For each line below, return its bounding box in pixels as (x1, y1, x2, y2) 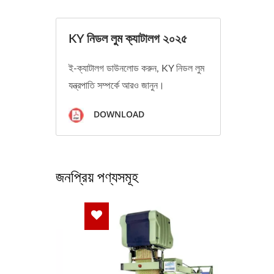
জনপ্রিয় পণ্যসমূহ (56, 166, 138, 187)
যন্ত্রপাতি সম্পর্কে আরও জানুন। (68, 81, 165, 91)
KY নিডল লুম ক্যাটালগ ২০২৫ (68, 33, 187, 45)
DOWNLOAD (91, 108, 144, 120)
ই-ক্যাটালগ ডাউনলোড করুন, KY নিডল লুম (68, 64, 204, 73)
